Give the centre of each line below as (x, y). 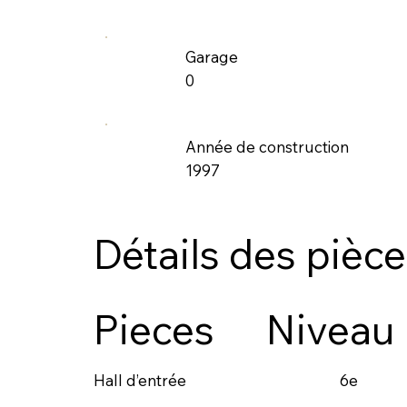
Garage (212, 57)
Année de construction (268, 147)
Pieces (153, 330)
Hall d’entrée (139, 380)
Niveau (330, 330)
